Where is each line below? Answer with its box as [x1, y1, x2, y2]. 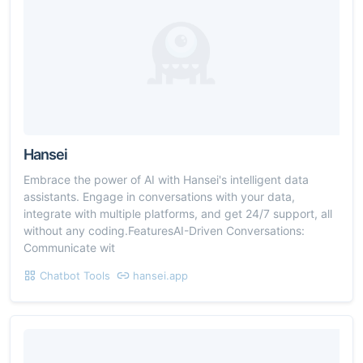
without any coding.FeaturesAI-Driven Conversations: [23, 224, 305, 238]
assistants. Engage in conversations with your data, [23, 190, 295, 204]
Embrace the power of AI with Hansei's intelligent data [23, 173, 309, 187]
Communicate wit [23, 241, 115, 255]
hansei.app [133, 269, 188, 283]
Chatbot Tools [40, 269, 110, 283]
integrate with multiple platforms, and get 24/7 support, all [23, 207, 332, 221]
